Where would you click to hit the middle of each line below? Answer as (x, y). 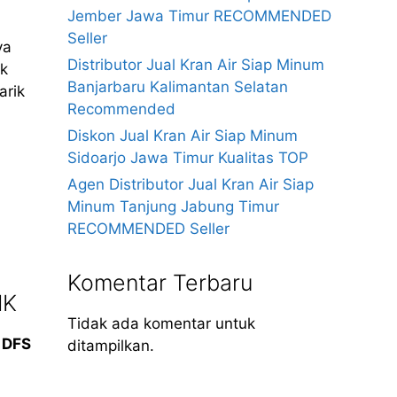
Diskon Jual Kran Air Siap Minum (183, 136)
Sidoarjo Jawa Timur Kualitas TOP (188, 158)
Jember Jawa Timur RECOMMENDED (199, 16)
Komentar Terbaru (160, 283)
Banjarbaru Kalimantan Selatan (178, 87)
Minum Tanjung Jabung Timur (173, 206)
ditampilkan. (111, 346)
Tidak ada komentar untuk (161, 323)
